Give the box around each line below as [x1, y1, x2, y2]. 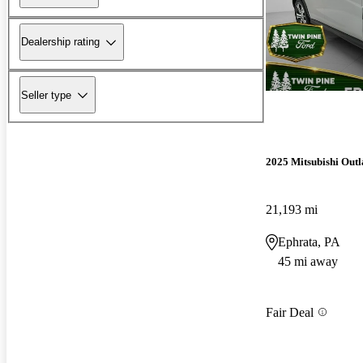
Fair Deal [266, 305, 314, 319]
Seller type [21, 88, 71, 101]
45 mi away [278, 254, 338, 269]
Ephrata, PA [278, 235, 340, 250]
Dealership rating [21, 36, 100, 49]
